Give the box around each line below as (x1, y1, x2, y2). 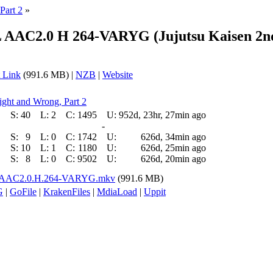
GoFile (10, 186, 37, 197)
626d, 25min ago (141, 142, 206, 153)
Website (102, 69, 133, 80)
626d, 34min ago (141, 131, 206, 142)
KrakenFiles (43, 186, 90, 197)
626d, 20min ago (141, 153, 206, 164)
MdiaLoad (97, 186, 137, 197)
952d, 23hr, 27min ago (119, 109, 206, 120)
